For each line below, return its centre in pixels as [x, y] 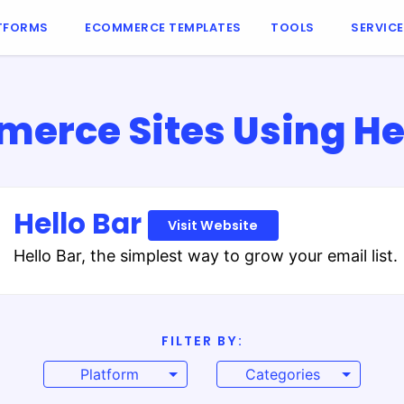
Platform [109, 375]
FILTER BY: [202, 341]
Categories [282, 375]
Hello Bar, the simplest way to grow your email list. [205, 255]
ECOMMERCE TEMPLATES [163, 27]
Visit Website [213, 225]
